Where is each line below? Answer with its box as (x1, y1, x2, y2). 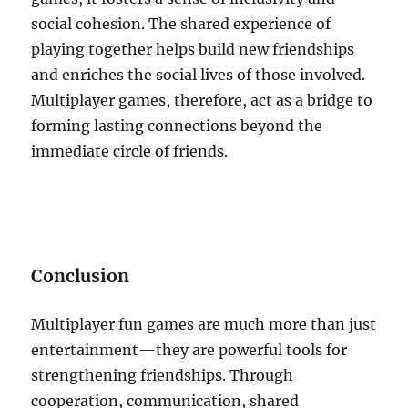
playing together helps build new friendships (31, 40, 355, 58)
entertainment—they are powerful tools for (31, 341, 348, 359)
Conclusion (31, 265, 130, 287)
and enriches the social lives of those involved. (31, 66, 366, 84)
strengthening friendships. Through (31, 366, 294, 384)
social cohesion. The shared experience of (31, 15, 331, 33)
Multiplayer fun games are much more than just (31, 315, 377, 333)
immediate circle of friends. (31, 142, 229, 160)
